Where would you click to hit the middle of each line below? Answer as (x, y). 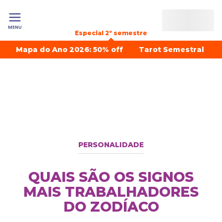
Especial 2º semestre (111, 33)
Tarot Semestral (171, 50)
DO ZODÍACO (111, 207)
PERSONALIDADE (111, 145)
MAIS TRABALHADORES (111, 192)
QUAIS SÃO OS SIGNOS (111, 177)
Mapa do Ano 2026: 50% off (69, 50)
